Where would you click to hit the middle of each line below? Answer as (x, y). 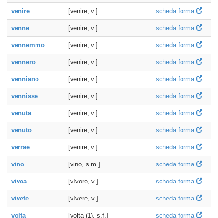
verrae (20, 147)
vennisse (25, 96)
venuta (21, 113)
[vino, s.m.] (84, 164)
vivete (20, 198)
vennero (23, 62)
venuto (21, 130)
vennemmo (28, 45)
